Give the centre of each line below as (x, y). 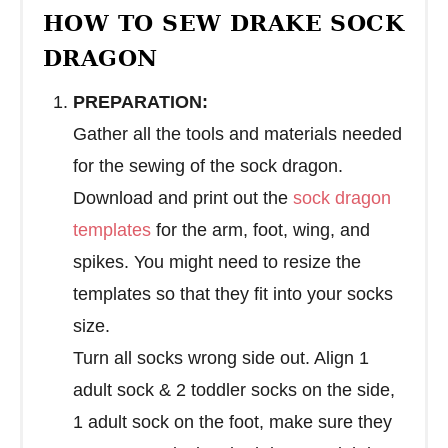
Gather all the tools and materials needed (237, 133)
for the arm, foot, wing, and (260, 229)
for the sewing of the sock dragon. (208, 165)
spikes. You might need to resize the (217, 261)
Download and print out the (183, 197)
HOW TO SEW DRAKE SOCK (224, 22)
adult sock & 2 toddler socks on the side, (234, 389)
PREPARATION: (140, 101)
